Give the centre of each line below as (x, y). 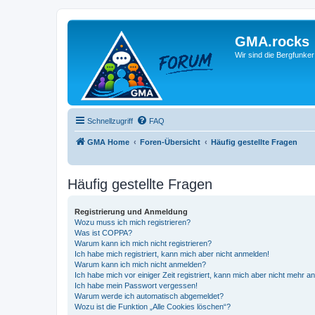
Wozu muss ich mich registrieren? (133, 222)
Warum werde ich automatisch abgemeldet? (149, 296)
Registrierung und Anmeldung (131, 212)
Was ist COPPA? (103, 233)
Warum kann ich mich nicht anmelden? (140, 264)
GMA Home (108, 142)
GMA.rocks (272, 41)
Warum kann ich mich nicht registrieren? (143, 243)
